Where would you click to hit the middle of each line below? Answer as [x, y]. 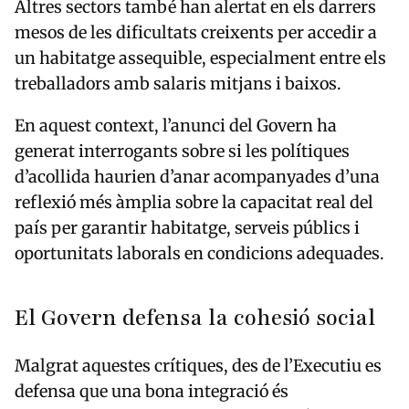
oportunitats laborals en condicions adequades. [199, 254]
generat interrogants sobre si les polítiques [182, 152]
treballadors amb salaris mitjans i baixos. [178, 84]
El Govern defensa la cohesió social [195, 319]
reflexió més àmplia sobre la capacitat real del [194, 203]
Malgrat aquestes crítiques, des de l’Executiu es [198, 366]
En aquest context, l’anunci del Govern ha [176, 126]
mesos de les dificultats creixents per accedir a [196, 33]
